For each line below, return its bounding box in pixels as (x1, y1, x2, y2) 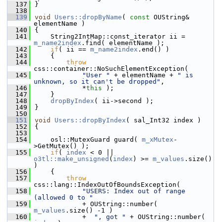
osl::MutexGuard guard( (35, 136, 142, 143)
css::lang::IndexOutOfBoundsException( (34, 181, 180, 188)
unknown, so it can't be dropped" (34, 78, 161, 85)
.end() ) (138, 46, 169, 53)
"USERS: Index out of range (82, 187, 185, 195)
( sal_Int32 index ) (126, 116, 201, 124)
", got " (94, 213, 126, 221)
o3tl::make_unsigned (34, 155, 109, 163)
